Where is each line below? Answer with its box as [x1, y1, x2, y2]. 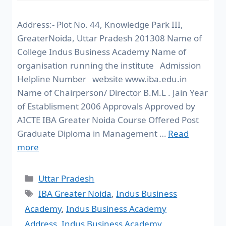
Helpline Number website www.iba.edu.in [17, 73, 187, 85]
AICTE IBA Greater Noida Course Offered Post [17, 114, 199, 126]
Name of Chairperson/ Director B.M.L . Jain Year [17, 86, 208, 98]
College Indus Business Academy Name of [17, 45, 186, 58]
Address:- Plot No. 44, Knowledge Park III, [17, 18, 183, 30]
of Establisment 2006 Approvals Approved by [17, 100, 195, 112]
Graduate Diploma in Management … [17, 127, 168, 139]
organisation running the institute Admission [17, 59, 201, 71]
